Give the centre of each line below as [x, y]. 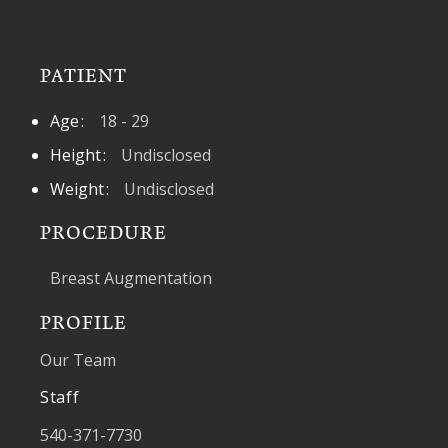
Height [75, 154]
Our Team [78, 359]
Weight [77, 188]
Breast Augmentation [131, 278]
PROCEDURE [103, 233]
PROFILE [83, 322]
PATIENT [83, 75]
